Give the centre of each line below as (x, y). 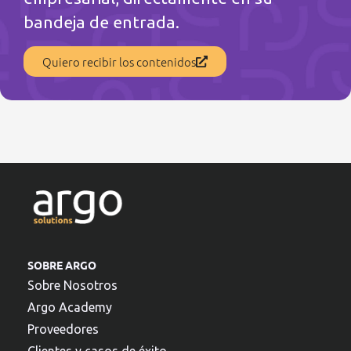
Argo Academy (70, 308)
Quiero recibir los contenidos (119, 61)
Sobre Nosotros (72, 286)
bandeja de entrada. (101, 22)
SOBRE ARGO (62, 265)
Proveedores (63, 329)
